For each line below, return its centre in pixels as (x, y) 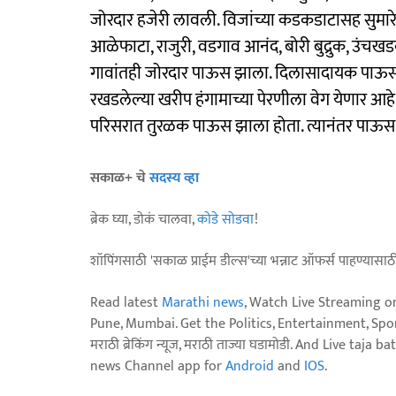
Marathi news (203, 302)
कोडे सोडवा (226, 219)
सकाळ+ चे (120, 178)
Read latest (126, 302)
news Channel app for (158, 366)
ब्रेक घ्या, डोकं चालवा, (144, 219)
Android (250, 366)
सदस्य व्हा (174, 178)
